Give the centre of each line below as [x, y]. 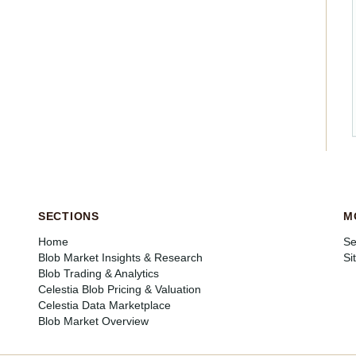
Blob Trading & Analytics [99, 273]
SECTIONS [69, 216]
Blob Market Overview [93, 321]
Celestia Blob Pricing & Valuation [120, 289]
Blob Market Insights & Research [120, 257]
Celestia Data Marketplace [104, 305]
